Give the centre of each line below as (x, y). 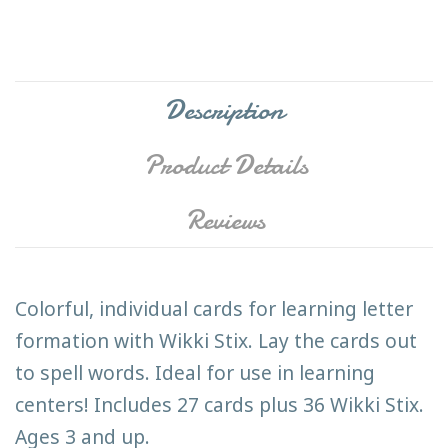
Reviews (226, 219)
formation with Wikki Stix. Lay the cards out (216, 340)
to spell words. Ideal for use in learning (195, 372)
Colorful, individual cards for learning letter (214, 308)
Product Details (225, 164)
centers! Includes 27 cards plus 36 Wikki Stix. (219, 404)
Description (224, 109)
